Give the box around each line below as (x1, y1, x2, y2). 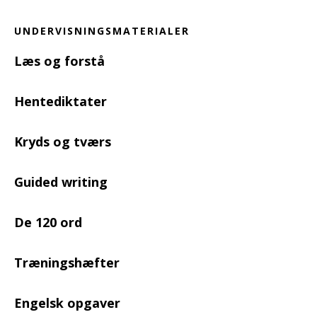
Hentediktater (14, 93, 107, 110)
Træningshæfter (14, 254, 120, 272)
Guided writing (14, 173, 108, 191)
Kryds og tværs (14, 133, 111, 151)
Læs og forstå (14, 52, 105, 70)
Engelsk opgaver (14, 294, 120, 312)
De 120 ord (14, 214, 82, 231)
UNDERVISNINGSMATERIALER (14, 24, 190, 38)
